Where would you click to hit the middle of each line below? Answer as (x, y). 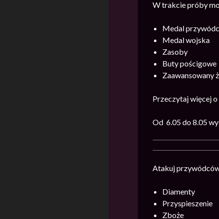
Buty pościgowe (189, 64)
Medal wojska (186, 40)
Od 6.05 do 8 (175, 122)
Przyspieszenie (187, 203)
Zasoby (175, 52)
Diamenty (179, 192)
